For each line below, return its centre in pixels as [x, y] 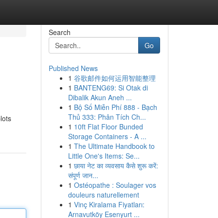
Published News [73, 68]
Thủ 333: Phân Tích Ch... [107, 117]
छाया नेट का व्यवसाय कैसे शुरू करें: [116, 165]
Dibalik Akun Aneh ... [100, 97]
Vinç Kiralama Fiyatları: [109, 204]
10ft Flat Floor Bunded [108, 127]
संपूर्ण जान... [83, 175]
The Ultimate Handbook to [114, 146]
